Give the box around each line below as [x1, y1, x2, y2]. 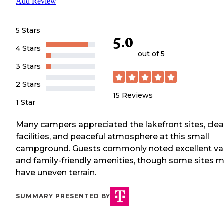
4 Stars [16, 43, 41, 53]
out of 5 [138, 49, 165, 59]
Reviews [122, 91, 153, 100]
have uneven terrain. [16, 167, 96, 177]
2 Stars [16, 79, 41, 89]
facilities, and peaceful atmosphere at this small [16, 131, 209, 141]
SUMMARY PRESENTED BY [16, 192, 110, 200]
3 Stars [16, 61, 41, 71]
